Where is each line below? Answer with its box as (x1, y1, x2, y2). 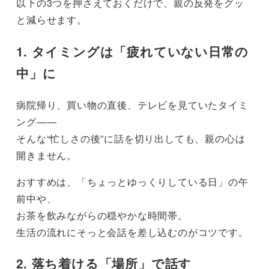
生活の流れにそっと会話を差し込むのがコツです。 (16, 225, 249, 239)
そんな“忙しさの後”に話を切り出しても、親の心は (16, 131, 246, 145)
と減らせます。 (16, 13, 87, 27)
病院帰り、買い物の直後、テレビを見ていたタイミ (16, 97, 249, 112)
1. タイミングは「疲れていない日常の (16, 43, 249, 61)
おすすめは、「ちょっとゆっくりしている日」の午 (16, 174, 249, 189)
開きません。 (16, 148, 77, 162)
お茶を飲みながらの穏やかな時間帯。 (16, 208, 188, 222)
